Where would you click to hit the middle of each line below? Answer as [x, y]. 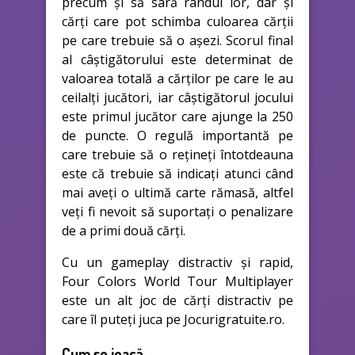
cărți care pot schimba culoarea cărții [177, 21]
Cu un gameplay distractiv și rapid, [177, 262]
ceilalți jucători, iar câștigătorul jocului [177, 97]
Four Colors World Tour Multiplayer [177, 281]
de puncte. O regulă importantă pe [177, 135]
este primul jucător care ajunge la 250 [177, 116]
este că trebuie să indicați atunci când [177, 173]
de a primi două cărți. [124, 230]
